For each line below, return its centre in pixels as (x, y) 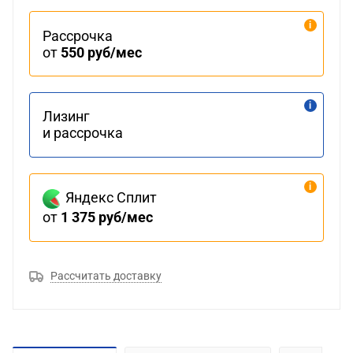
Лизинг (67, 117)
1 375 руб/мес (107, 217)
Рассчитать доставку (106, 275)
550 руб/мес (102, 52)
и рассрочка (83, 133)
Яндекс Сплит (110, 198)
